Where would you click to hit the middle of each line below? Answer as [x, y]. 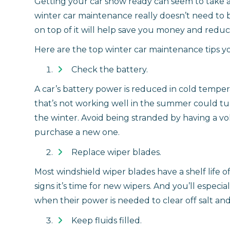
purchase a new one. [77, 132]
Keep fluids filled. [107, 220]
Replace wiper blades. [116, 152]
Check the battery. [110, 69]
